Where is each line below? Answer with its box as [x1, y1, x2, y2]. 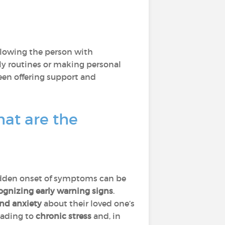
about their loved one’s [42, 198, 135, 208]
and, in [91, 211, 121, 221]
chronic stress [36, 211, 91, 221]
